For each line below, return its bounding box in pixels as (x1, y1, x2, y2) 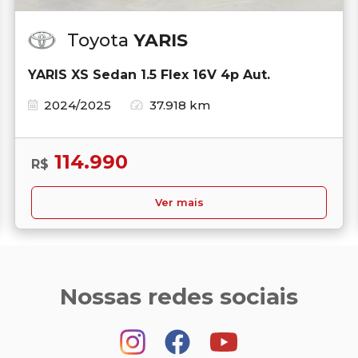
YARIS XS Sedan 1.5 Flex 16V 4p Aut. (28, 66, 270, 82)
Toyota (67, 29, 133, 51)
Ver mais (154, 196, 204, 209)
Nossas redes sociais (60, 282, 298, 310)
